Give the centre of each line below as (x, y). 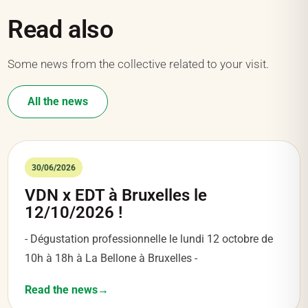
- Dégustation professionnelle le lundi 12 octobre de (149, 239)
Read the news (61, 289)
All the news (58, 101)
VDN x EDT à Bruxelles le (116, 195)
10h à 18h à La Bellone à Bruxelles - (111, 258)
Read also (60, 30)
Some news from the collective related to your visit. (138, 64)
